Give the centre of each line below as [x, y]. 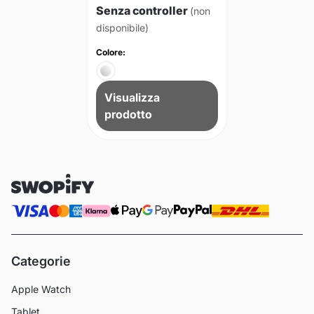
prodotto [128, 114]
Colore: [111, 52]
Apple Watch [41, 289]
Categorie [41, 261]
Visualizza [132, 97]
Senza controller [143, 11]
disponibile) [122, 28]
